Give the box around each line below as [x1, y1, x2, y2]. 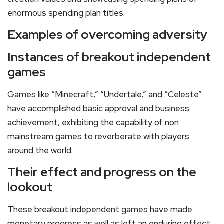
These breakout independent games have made [7, 204, 192, 215]
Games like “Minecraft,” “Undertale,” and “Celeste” [7, 89, 202, 100]
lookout [7, 179, 52, 196]
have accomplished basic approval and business [7, 103, 189, 114]
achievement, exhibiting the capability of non [7, 117, 179, 128]
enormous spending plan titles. [7, 7, 125, 19]
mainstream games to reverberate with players [7, 131, 189, 142]
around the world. [7, 145, 73, 156]
